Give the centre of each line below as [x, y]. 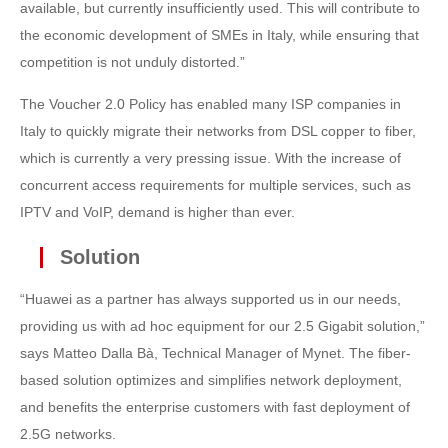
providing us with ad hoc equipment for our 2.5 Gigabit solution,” [222, 326]
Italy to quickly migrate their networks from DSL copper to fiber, [218, 131]
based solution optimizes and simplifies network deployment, [211, 380]
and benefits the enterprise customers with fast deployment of [215, 407]
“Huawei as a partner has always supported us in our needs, [210, 299]
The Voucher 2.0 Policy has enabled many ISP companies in [210, 104]
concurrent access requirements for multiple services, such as [215, 185]
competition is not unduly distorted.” [132, 62]
